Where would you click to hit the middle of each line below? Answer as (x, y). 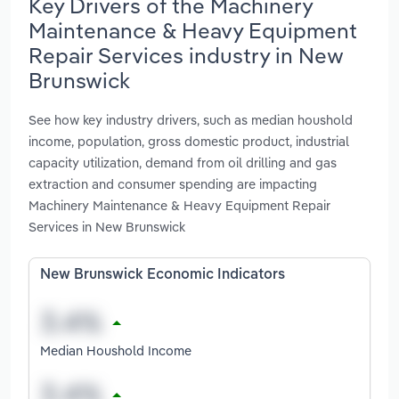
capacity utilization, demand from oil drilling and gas (183, 163)
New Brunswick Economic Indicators (163, 276)
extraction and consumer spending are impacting (173, 184)
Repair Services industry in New (186, 55)
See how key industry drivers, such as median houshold (191, 120)
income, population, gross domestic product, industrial (189, 142)
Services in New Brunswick (107, 227)
